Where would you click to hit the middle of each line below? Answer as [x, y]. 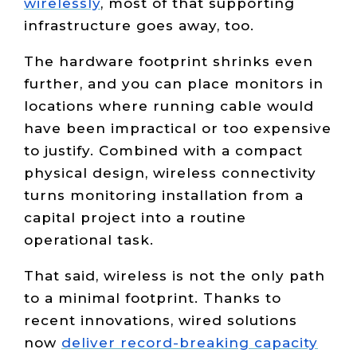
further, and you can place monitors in [174, 84]
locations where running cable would [169, 106]
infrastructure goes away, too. [139, 26]
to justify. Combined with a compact [163, 151]
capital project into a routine [135, 218]
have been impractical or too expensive [178, 129]
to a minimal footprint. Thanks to [153, 298]
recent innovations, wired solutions [161, 321]
